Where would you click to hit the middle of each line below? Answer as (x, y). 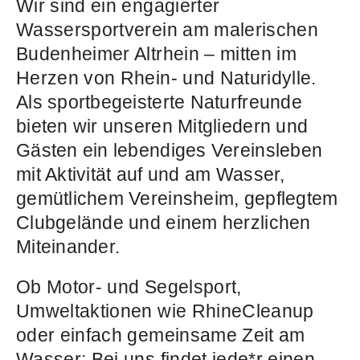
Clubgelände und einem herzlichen (163, 223)
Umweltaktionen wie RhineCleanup (165, 311)
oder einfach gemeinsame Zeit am (160, 335)
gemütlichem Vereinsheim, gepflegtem (177, 199)
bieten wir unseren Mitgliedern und (162, 127)
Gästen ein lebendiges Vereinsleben (169, 151)
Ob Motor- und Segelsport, (129, 287)
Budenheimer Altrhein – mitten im (156, 54)
